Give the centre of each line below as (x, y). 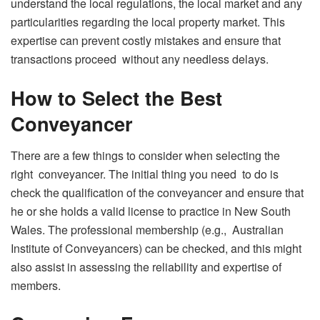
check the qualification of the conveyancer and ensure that (157, 192)
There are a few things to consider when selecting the (145, 155)
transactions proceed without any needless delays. (140, 59)
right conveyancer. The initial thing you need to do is (145, 174)
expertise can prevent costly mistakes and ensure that (146, 41)
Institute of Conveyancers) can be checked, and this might (156, 248)
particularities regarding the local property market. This (148, 22)
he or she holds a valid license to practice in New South (151, 211)
